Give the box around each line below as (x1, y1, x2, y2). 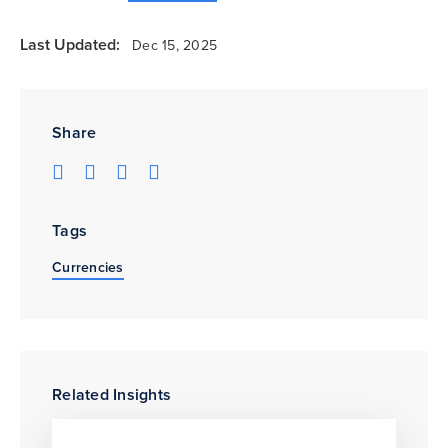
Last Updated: (20, 32, 120, 56)
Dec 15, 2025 (132, 34, 217, 56)
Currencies (52, 256, 124, 278)
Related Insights (52, 382, 171, 406)
